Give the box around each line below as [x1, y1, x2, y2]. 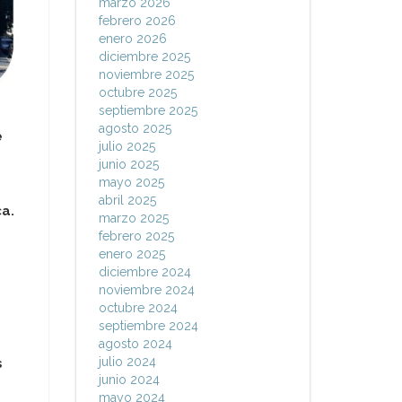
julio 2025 [98, 139, 155, 153]
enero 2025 [98, 247, 165, 261]
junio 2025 [98, 157, 159, 171]
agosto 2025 [98, 121, 171, 135]
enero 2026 [98, 31, 167, 46]
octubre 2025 [98, 85, 177, 100]
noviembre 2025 [98, 67, 194, 82]
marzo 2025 [98, 211, 169, 225]
